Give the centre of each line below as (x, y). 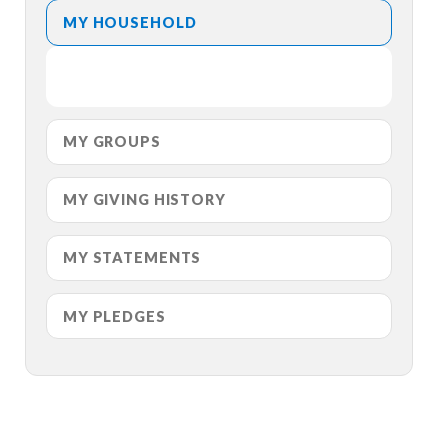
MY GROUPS (112, 142)
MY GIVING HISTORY (144, 200)
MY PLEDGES (114, 316)
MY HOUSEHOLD (130, 22)
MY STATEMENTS (132, 258)
